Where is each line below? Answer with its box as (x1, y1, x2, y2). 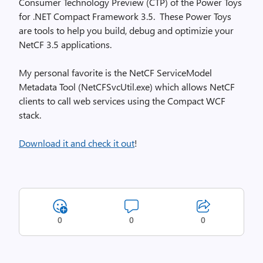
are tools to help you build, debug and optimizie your (19, 24, 234, 36)
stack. (19, 109, 41, 121)
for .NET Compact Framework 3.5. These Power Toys (19, 10, 231, 22)
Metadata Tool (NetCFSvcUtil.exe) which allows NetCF (19, 80, 235, 93)
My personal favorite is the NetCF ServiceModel (19, 66, 212, 79)
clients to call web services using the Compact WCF (19, 95, 225, 107)
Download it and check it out (19, 137, 134, 149)
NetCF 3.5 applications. (19, 38, 114, 50)
